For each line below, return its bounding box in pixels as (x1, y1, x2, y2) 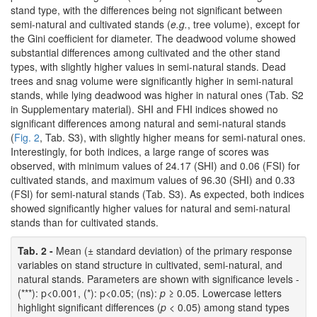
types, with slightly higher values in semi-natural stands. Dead (11, 59, 286, 74)
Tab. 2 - (18, 243, 56, 258)
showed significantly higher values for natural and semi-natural (11, 200, 290, 215)
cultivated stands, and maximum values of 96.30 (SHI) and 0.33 (11, 172, 295, 187)
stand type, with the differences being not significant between (11, 2, 282, 17)
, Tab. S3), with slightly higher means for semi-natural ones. (40, 129, 306, 144)
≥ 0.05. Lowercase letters (166, 285, 282, 300)
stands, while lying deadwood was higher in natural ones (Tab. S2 (11, 87, 304, 102)
